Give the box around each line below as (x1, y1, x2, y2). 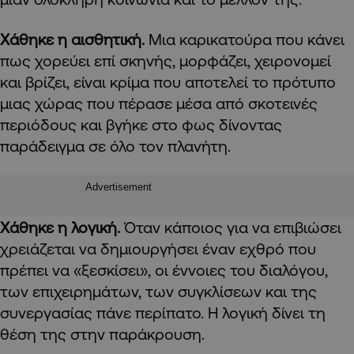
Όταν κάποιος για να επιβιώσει (124, 218, 341, 237)
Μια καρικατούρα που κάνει (149, 30, 345, 49)
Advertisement (85, 181, 152, 194)
